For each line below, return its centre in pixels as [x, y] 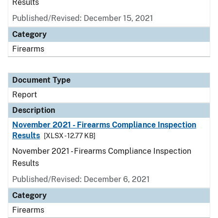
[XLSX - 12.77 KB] [70, 136]
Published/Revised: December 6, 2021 [81, 179]
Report [25, 95]
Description [34, 110]
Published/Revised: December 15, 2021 [83, 18]
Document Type [41, 80]
